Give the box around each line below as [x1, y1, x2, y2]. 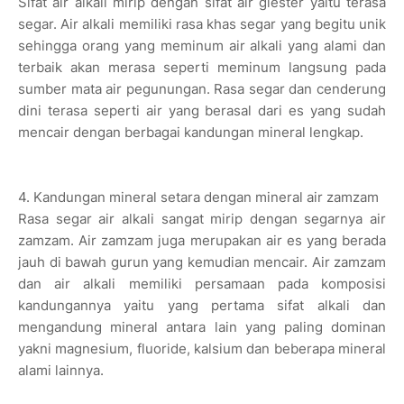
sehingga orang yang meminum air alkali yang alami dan [18, 36, 386, 54]
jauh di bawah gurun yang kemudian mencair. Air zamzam [18, 252, 386, 271]
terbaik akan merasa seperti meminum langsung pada [18, 58, 386, 76]
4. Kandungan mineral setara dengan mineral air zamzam [18, 188, 379, 206]
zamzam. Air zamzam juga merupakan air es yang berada [18, 231, 386, 249]
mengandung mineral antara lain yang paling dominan [18, 317, 386, 335]
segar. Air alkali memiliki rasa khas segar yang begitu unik [18, 14, 386, 32]
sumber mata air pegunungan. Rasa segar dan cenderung [18, 79, 386, 97]
